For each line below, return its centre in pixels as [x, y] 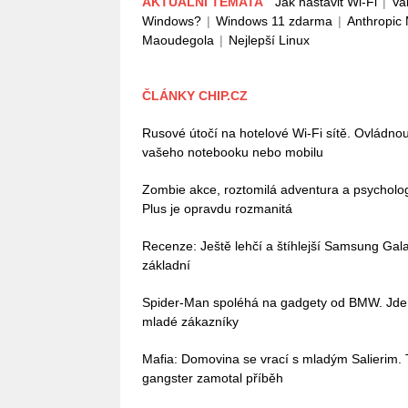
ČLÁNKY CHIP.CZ [195, 96]
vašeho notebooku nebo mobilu [233, 152]
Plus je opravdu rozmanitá [217, 209]
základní [166, 265]
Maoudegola [178, 40]
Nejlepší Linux [269, 40]
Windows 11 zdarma [274, 21]
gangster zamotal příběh [213, 378]
